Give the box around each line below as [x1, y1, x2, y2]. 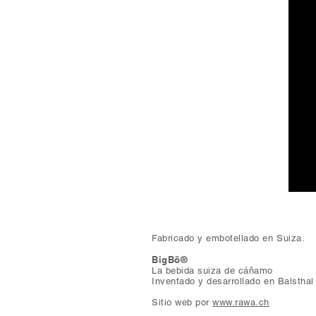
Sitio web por [152, 297, 213, 308]
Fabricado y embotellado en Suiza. [152, 233, 305, 243]
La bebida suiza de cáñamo [152, 265, 273, 276]
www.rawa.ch [212, 297, 270, 308]
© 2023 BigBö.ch [152, 210, 226, 221]
